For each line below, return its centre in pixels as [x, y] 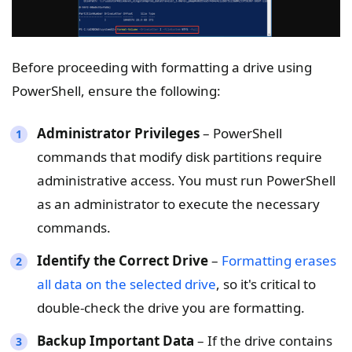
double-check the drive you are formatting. [171, 308]
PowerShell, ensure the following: [116, 91]
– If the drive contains [263, 341]
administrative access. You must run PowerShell [186, 181]
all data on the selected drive [126, 284]
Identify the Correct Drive [123, 261]
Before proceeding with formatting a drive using [162, 68]
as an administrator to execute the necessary [178, 204]
